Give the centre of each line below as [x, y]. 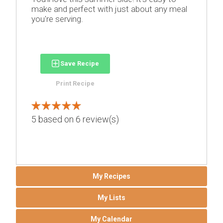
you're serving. [57, 19]
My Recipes [111, 176]
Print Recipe [75, 83]
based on [56, 119]
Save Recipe [80, 63]
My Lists [111, 197]
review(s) [100, 119]
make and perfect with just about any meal [110, 9]
